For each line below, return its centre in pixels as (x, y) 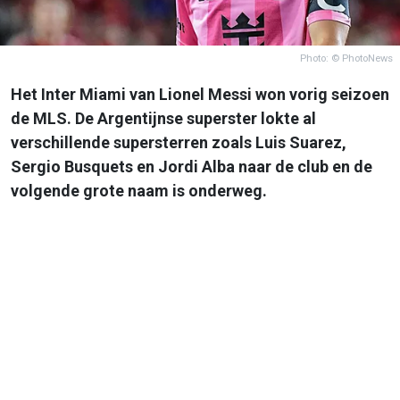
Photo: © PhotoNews (346, 58)
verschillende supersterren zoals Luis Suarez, (179, 142)
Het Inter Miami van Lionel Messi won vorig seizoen (200, 94)
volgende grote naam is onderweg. (139, 190)
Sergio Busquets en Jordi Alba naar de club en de (192, 166)
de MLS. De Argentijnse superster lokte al (163, 118)
